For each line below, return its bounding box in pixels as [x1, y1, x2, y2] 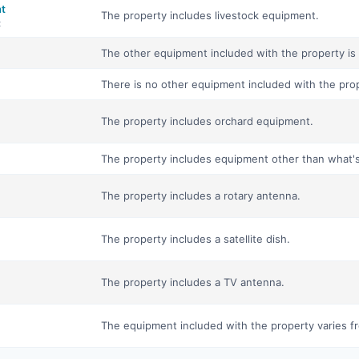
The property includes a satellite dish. [101, 232, 290, 245]
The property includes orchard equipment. [101, 115, 313, 127]
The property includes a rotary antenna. [101, 189, 301, 202]
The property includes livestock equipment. [101, 9, 319, 22]
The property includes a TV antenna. [101, 276, 284, 288]
